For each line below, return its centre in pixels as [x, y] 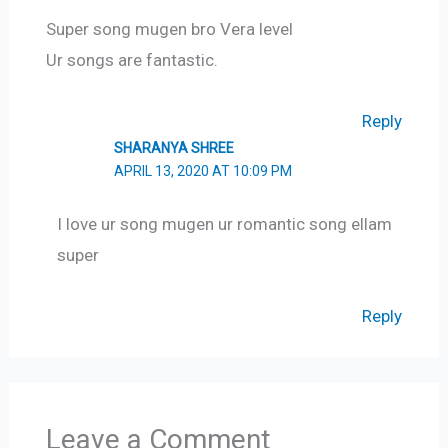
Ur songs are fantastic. [131, 60]
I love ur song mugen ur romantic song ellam [224, 223]
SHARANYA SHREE [174, 148]
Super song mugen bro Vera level [169, 29]
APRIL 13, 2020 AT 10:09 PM [203, 171]
